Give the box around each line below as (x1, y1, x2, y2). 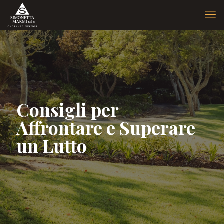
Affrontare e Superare (16, 115, 195, 139)
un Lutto (16, 133, 87, 157)
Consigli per (16, 97, 118, 121)
